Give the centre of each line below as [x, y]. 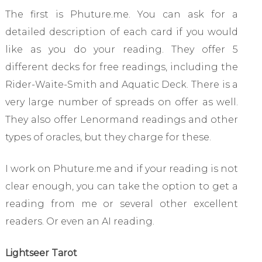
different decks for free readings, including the [122, 67]
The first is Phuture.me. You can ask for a [122, 14]
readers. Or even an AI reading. [80, 221]
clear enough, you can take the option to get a [122, 186]
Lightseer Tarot [41, 253]
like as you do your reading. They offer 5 [122, 49]
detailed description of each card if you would [122, 32]
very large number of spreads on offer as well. [122, 102]
